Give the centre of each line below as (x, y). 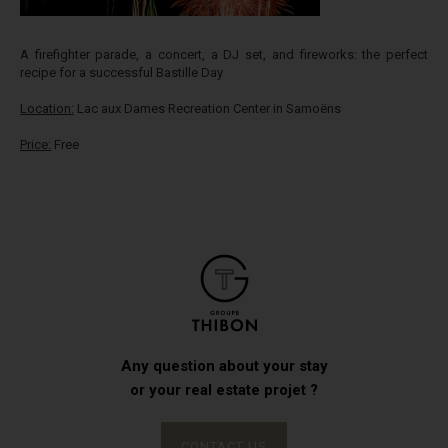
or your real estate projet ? (224, 390)
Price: (35, 144)
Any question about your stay (224, 366)
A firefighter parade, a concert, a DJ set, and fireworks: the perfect (224, 54)
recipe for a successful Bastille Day (121, 72)
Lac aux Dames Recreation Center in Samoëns (207, 108)
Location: (47, 108)
